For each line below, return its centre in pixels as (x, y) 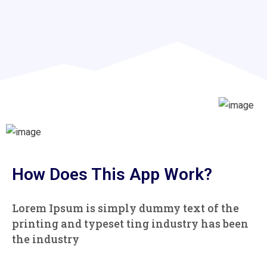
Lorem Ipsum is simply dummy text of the (125, 208)
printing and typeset (69, 224)
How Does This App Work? (112, 175)
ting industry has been (187, 224)
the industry (46, 239)
